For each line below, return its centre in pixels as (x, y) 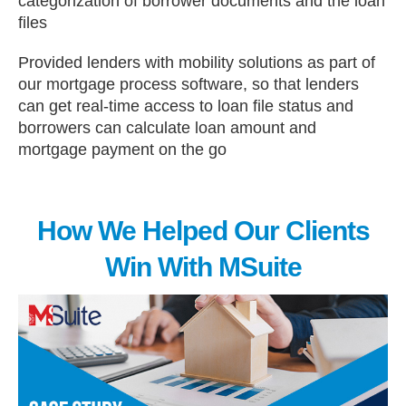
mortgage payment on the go (122, 150)
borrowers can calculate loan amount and (167, 128)
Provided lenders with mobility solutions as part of (197, 63)
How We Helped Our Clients (203, 231)
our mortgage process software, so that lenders (188, 84)
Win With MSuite (203, 267)
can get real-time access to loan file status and (186, 106)
